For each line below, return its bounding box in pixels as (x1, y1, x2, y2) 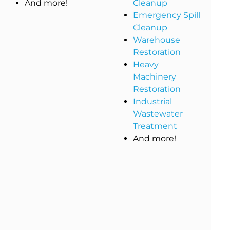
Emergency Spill (133, 10, 201, 21)
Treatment (133, 121, 178, 131)
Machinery (133, 72, 177, 82)
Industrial (133, 97, 172, 107)
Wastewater (133, 109, 183, 119)
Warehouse (133, 35, 181, 45)
